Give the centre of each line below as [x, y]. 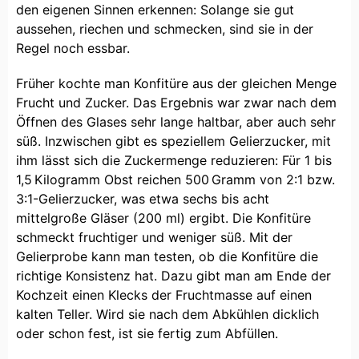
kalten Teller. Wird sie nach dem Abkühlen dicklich [167, 314]
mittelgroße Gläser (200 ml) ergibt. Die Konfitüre [163, 218]
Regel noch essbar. [73, 48]
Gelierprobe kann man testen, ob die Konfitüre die [167, 256]
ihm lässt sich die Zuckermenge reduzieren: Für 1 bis [174, 160]
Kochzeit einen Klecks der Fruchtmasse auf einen [164, 294]
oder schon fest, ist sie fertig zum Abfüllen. [147, 333]
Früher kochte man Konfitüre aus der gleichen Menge [176, 83]
